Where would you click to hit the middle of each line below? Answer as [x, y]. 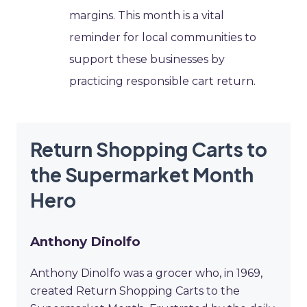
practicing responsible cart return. [163, 81]
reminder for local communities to [163, 37]
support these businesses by [147, 59]
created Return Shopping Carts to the [135, 291]
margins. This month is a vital [147, 15]
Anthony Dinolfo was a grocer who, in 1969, [146, 273]
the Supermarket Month [142, 174]
